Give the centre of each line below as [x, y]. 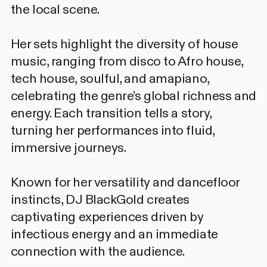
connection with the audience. [97, 252]
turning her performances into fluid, [112, 131]
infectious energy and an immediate [114, 235]
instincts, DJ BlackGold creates [100, 200]
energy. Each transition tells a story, [111, 114]
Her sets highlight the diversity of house [124, 44]
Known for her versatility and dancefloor [125, 183]
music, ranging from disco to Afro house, [127, 62]
